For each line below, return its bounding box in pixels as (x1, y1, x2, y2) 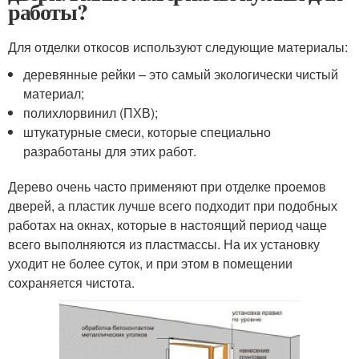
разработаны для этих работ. (23, 141, 197, 160)
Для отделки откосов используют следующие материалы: (8, 37, 348, 56)
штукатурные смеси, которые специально (23, 122, 272, 141)
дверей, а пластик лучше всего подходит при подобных (8, 196, 337, 215)
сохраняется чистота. (8, 272, 135, 292)
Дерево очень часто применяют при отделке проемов (8, 176, 326, 196)
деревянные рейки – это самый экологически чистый (23, 64, 339, 83)
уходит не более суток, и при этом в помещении (8, 253, 292, 272)
